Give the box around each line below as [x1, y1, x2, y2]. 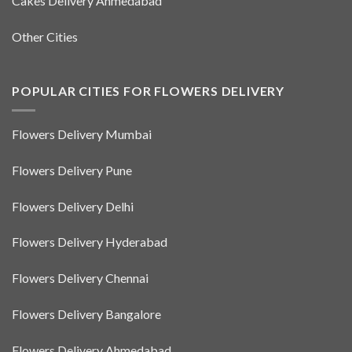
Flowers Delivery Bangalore [12, 306, 161, 321]
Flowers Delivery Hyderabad [12, 234, 167, 250]
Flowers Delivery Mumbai [12, 126, 152, 141]
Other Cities [12, 28, 78, 44]
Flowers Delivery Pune [12, 162, 132, 178]
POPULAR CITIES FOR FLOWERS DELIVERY [12, 83, 284, 99]
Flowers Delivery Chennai [12, 270, 148, 286]
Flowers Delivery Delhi [12, 198, 134, 214]
